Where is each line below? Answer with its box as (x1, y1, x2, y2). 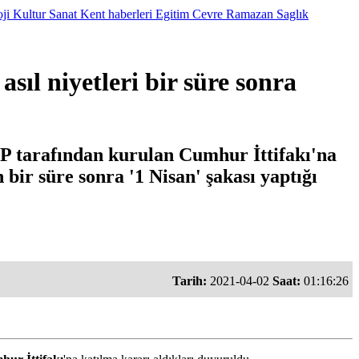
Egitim (155, 7, 192, 21)
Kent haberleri (80, 7, 155, 21)
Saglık (276, 7, 309, 21)
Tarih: (172, 273, 207, 288)
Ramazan (226, 7, 276, 21)
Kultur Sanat (13, 7, 80, 21)
